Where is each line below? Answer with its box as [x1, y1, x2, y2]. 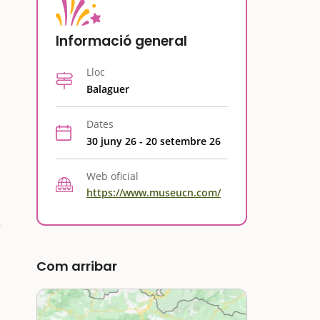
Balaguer [86, 82, 129, 96]
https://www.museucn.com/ [86, 186, 221, 199]
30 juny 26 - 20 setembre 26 [86, 134, 221, 148]
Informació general [56, 31, 187, 51]
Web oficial [86, 169, 139, 183]
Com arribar [36, 257, 117, 275]
